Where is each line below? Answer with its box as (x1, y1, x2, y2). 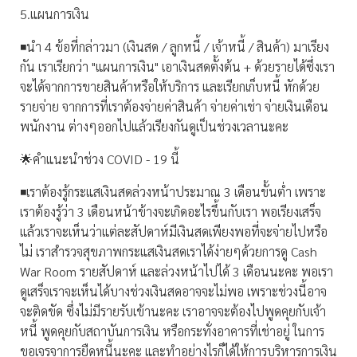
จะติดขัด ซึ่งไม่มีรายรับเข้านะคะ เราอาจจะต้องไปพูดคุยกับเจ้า (20, 303, 326, 320)
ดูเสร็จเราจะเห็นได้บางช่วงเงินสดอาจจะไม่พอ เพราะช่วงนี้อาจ (20, 283, 327, 300)
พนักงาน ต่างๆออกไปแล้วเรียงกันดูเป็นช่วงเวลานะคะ (20, 118, 288, 135)
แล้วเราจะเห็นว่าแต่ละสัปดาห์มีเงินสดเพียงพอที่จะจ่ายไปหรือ (20, 223, 328, 241)
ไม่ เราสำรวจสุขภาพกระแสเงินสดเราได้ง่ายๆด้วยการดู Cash (20, 243, 317, 261)
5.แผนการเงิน (20, 6, 89, 23)
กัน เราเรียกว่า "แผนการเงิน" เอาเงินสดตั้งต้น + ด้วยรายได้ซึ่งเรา (20, 58, 335, 76)
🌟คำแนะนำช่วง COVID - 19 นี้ (20, 151, 179, 168)
